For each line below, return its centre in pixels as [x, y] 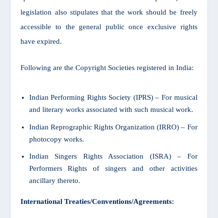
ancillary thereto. [54, 181]
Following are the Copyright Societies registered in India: [107, 67]
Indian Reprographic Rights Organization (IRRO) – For [113, 127]
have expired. [41, 41]
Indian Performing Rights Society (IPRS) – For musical [113, 98]
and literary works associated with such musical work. [111, 110]
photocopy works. [56, 139]
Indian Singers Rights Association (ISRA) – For [113, 156]
